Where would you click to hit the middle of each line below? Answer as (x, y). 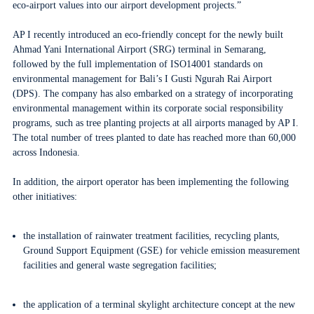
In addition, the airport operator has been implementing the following (150, 182)
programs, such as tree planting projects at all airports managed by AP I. (155, 123)
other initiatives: (45, 197)
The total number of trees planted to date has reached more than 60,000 (154, 138)
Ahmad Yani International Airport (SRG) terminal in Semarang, (139, 49)
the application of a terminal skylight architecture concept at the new (159, 305)
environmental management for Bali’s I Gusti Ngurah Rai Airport (142, 79)
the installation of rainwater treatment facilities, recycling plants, (152, 236)
